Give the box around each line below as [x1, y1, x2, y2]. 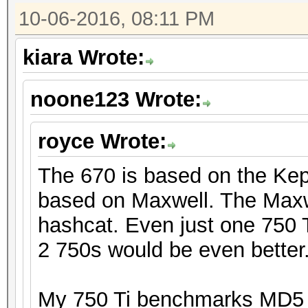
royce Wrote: [38, 129, 166, 153]
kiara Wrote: [23, 45, 144, 69]
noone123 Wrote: [30, 87, 201, 111]
